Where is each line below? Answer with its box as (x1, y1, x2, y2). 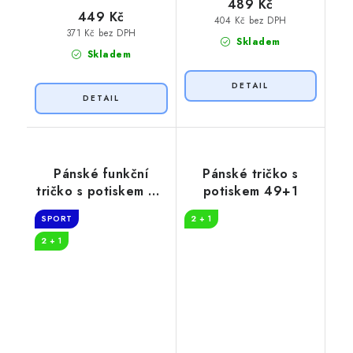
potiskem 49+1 (203, 182, 298, 201)
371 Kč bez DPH (65, 26, 136, 39)
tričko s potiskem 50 (36, 182, 166, 201)
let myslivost (62, 199, 139, 218)
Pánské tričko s (203, 165, 299, 184)
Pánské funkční (54, 165, 149, 184)
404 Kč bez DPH (214, 13, 287, 27)
